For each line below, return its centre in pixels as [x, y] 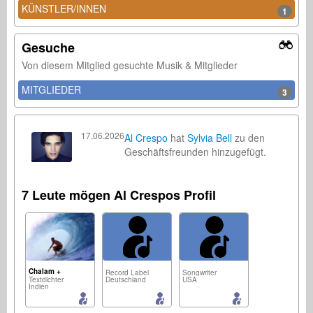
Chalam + [45, 271]
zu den [248, 138]
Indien [39, 287]
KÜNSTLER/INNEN [64, 9]
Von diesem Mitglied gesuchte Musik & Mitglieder [130, 65]
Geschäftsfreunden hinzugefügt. [195, 152]
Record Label [127, 273]
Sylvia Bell [210, 138]
